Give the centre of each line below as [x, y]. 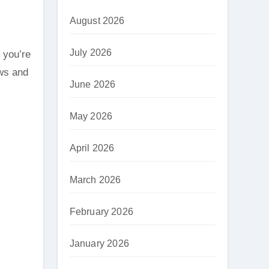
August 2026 [97, 21]
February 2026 [101, 212]
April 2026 [92, 148]
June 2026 [92, 84]
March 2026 [95, 180]
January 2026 [99, 243]
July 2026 [91, 53]
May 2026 [91, 116]
